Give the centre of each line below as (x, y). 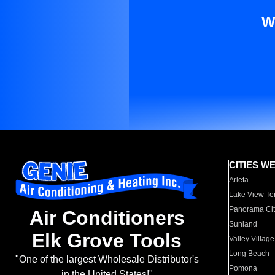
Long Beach (250, 254)
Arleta (239, 180)
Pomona (243, 268)
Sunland (243, 224)
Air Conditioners (107, 218)
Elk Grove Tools (107, 241)
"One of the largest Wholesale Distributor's (107, 260)
